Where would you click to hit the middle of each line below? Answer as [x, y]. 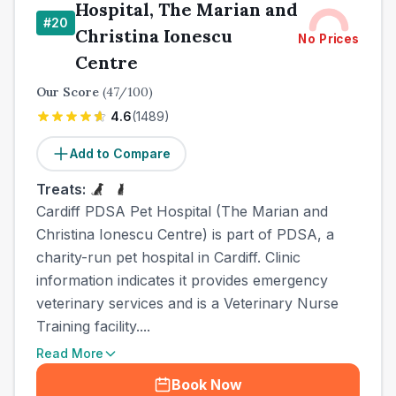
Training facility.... [93, 326]
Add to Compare [120, 153]
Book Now [207, 385]
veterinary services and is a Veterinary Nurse [187, 303]
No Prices [329, 39]
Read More [70, 353]
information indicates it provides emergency [182, 280]
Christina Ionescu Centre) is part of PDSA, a [185, 234]
